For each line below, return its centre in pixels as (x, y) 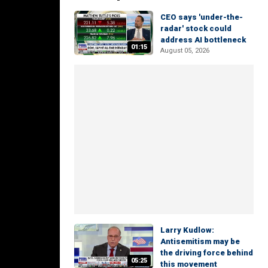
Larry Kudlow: (187, 230)
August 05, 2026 (185, 51)
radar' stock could (196, 28)
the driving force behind (207, 253)
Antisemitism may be (200, 242)
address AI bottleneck (203, 40)
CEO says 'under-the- (202, 17)
